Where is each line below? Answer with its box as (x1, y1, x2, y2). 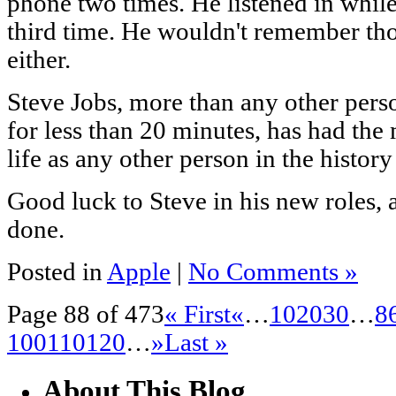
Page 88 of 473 (7, 300, 164, 328)
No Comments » (188, 257, 358, 286)
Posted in (7, 257, 107, 286)
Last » (164, 328, 228, 356)
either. (7, 45, 71, 73)
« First (164, 300, 231, 328)
